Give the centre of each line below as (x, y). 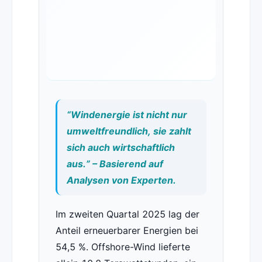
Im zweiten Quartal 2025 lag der (127, 214)
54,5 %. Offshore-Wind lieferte (123, 247)
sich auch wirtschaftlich (120, 148)
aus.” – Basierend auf (115, 164)
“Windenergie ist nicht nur (127, 115)
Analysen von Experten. (121, 180)
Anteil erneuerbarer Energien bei (127, 231)
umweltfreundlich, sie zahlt (129, 131)
